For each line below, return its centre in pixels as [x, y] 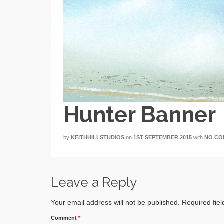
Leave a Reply [94, 182]
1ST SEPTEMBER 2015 [163, 137]
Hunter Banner [140, 114]
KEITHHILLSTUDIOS [98, 137]
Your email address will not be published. [115, 202]
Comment [65, 218]
